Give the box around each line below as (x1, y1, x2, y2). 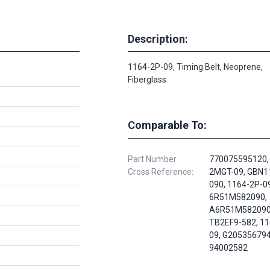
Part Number (128, 154, 177, 164)
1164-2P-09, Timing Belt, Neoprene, (128, 62, 263, 72)
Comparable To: (128, 119, 207, 131)
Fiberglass (128, 75, 166, 84)
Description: (128, 32, 188, 45)
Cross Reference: (128, 167, 193, 177)
